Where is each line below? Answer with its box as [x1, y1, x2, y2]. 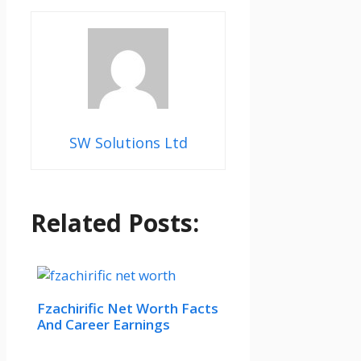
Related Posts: [31, 205, 199, 239]
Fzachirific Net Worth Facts [37, 298, 218, 317]
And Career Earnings [37, 314, 170, 334]
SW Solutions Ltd [68, 133, 188, 153]
